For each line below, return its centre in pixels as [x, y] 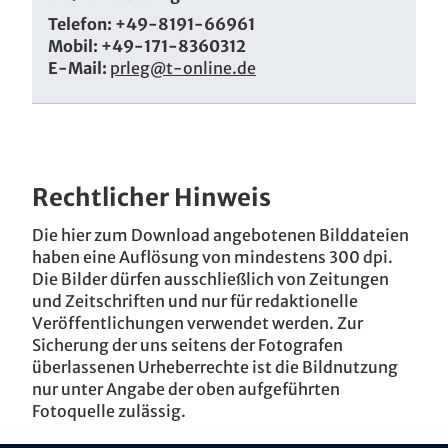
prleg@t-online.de [183, 67]
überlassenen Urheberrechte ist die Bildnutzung [215, 366]
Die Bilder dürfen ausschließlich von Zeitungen [210, 278]
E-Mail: [79, 67]
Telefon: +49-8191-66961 [151, 23]
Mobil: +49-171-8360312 [147, 45]
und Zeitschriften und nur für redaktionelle [195, 300]
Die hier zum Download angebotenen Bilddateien [220, 234]
